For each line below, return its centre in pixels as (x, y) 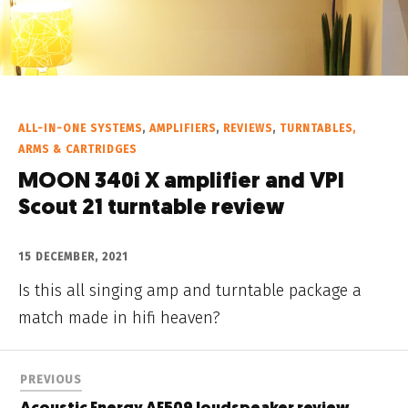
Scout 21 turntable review (151, 209)
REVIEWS (248, 129)
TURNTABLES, (318, 129)
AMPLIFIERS (183, 129)
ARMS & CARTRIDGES (77, 150)
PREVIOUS (51, 380)
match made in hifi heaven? (119, 318)
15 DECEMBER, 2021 (73, 257)
